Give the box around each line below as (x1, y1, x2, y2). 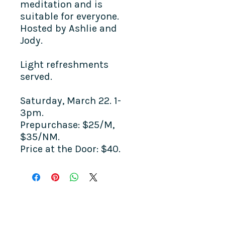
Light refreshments (20, 58, 108, 70)
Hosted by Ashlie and (20, 22, 117, 34)
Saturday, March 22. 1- (20, 94, 121, 106)
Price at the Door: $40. (20, 143, 121, 155)
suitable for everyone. (20, 10, 119, 22)
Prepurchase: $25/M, (20, 119, 115, 131)
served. (20, 70, 52, 82)
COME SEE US (7, 204, 66, 220)
